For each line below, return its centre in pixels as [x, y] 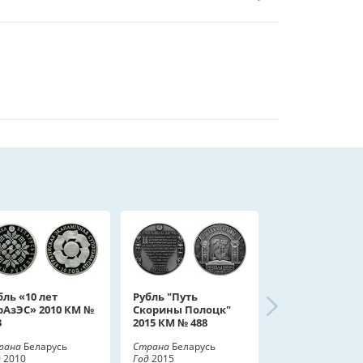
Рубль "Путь [165, 297]
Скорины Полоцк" [182, 310]
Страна [151, 346]
